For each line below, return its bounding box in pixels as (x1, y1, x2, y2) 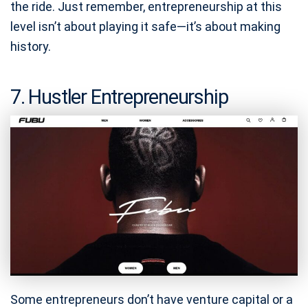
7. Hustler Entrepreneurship (10, 85, 228, 109)
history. (10, 39, 51, 54)
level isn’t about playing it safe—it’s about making (10, 19, 280, 34)
